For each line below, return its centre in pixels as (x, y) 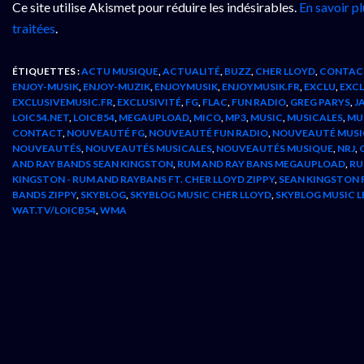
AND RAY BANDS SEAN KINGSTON (93, 164)
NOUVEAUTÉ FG (106, 133)
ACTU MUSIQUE (120, 71)
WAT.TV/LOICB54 (54, 210)
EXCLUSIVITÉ (149, 102)
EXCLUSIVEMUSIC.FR (63, 102)
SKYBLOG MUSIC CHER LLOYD (201, 195)
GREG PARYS (320, 102)
